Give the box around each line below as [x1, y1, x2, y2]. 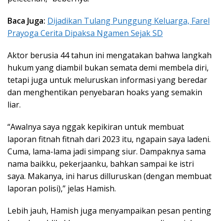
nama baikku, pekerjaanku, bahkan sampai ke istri [7, 158, 194, 170]
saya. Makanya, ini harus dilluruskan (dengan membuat [7, 171, 212, 182]
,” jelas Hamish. [61, 183, 116, 194]
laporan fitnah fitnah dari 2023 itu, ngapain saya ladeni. [7, 134, 211, 145]
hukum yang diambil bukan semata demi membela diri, [7, 62, 209, 74]
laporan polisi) [7, 183, 61, 194]
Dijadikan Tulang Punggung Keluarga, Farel [47, 15, 210, 27]
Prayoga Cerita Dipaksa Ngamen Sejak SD [7, 28, 163, 39]
